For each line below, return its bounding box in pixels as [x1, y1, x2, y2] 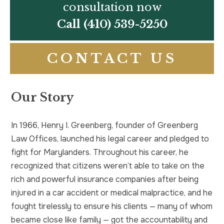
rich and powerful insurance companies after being [11, 173, 198, 184]
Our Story [11, 90, 73, 104]
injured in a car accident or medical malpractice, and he [11, 187, 212, 198]
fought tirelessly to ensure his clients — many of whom [11, 200, 212, 211]
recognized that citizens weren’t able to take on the [11, 160, 204, 171]
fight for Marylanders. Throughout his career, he [11, 146, 188, 157]
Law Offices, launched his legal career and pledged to [11, 133, 209, 144]
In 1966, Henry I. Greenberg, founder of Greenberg [11, 119, 198, 130]
